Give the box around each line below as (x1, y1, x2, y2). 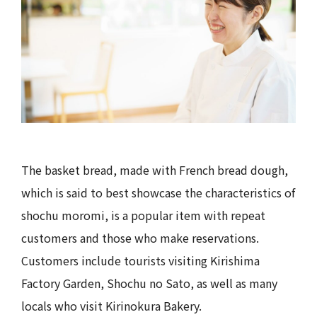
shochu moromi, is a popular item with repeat (21, 206, 265, 224)
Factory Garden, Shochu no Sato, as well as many (21, 274, 277, 292)
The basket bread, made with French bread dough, (21, 161, 288, 178)
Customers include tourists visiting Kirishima (21, 251, 260, 269)
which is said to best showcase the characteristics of (21, 183, 295, 201)
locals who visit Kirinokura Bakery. (21, 296, 202, 314)
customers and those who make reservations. (21, 229, 259, 246)
